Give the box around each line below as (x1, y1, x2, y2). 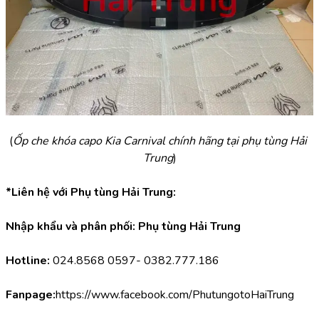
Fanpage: (6, 286, 56, 303)
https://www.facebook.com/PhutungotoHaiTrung (56, 286, 294, 303)
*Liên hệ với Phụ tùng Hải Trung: (6, 184, 176, 200)
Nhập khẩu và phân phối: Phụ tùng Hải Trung (6, 218, 241, 234)
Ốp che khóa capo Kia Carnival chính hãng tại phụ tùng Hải (13, 132, 307, 149)
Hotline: (6, 252, 50, 268)
